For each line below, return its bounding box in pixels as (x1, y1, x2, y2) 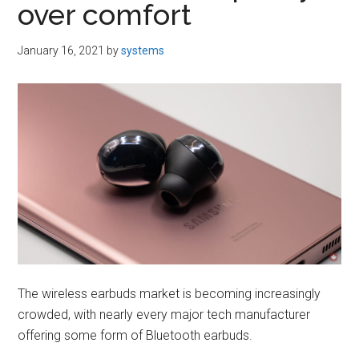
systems (121, 44, 165, 57)
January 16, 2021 (18, 44, 105, 57)
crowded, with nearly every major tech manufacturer (18, 306, 311, 322)
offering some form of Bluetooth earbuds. (18, 327, 253, 343)
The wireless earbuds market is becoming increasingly (18, 285, 321, 301)
